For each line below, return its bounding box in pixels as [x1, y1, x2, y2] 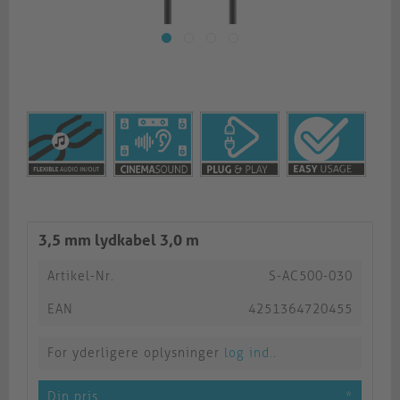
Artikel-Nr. [47, 269, 114, 285]
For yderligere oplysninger [47, 346, 224, 362]
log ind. [224, 346, 273, 362]
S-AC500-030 [269, 269, 353, 285]
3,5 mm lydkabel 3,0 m [38, 231, 199, 250]
